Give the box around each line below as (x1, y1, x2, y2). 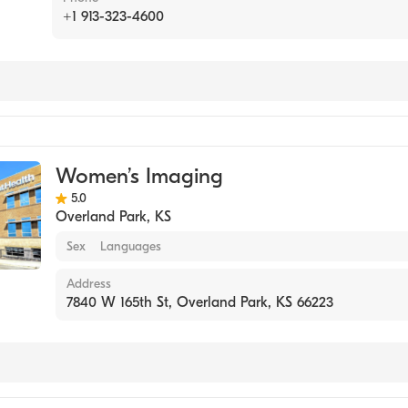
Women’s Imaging (56, 163, 223, 189)
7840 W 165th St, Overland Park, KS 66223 (66, 294, 333, 311)
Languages (100, 239, 161, 255)
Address (66, 276, 111, 292)
